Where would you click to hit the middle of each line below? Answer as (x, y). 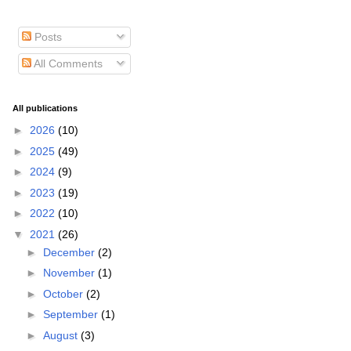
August (62, 335)
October (64, 293)
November (70, 273)
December (70, 252)
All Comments (67, 63)
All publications (45, 108)
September (72, 315)
